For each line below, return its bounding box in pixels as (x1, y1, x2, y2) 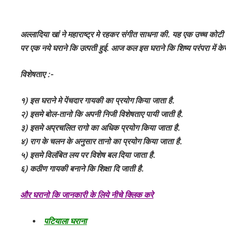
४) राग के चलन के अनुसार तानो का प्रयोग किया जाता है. (20, 137, 183, 146)
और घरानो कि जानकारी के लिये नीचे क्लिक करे (20, 190, 154, 200)
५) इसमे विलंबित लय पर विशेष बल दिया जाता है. (20, 150, 156, 160)
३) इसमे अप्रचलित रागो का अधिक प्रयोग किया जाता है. (20, 123, 181, 133)
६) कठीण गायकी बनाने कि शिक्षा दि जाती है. (20, 164, 144, 174)
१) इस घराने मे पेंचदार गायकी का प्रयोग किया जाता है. (20, 96, 175, 105)
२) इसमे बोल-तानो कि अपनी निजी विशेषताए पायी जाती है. (20, 109, 184, 119)
